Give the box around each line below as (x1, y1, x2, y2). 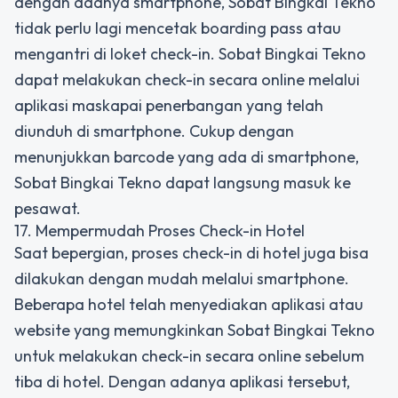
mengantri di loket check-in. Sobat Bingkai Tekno (14, 44, 366, 64)
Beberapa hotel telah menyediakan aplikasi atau (14, 294, 363, 314)
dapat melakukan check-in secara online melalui (14, 69, 360, 90)
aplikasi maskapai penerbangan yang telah (14, 95, 323, 115)
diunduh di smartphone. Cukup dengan (14, 121, 294, 141)
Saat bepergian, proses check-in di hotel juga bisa (14, 243, 369, 263)
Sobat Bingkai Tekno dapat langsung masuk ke (14, 172, 351, 193)
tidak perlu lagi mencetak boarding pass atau (14, 18, 341, 38)
